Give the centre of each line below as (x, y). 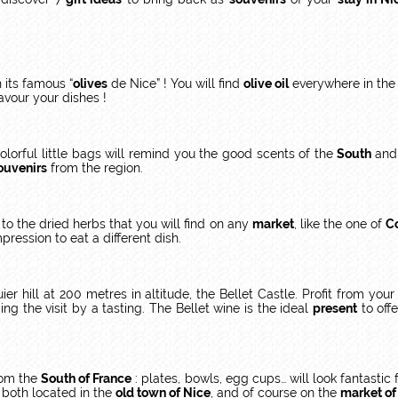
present (335, 308)
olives (90, 84)
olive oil (266, 84)
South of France (87, 378)
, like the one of (340, 224)
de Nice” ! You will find (175, 84)
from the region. (95, 168)
